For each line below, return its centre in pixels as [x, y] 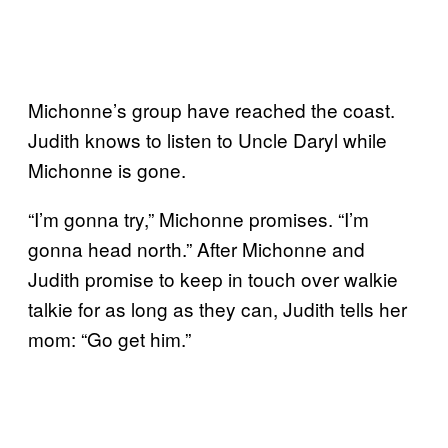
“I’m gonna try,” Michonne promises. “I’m [198, 218]
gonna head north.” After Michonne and [196, 248]
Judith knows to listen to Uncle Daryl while [207, 139]
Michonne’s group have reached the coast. [211, 109]
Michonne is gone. [107, 169]
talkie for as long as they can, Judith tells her [217, 308]
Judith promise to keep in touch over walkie [213, 278]
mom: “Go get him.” [109, 338]
